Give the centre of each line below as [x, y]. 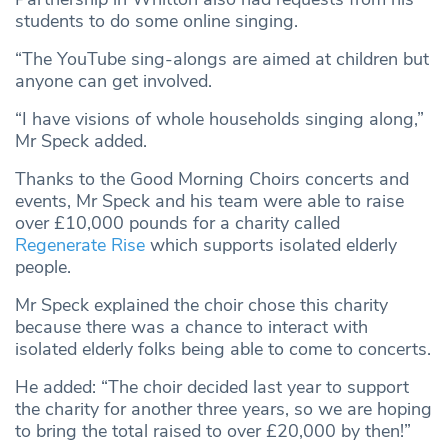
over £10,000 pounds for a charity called [177, 222]
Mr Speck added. [81, 140]
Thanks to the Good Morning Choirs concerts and [212, 178]
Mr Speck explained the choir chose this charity [201, 304]
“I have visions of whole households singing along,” [219, 118]
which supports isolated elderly [271, 244]
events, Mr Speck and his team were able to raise [209, 200]
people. [45, 266]
